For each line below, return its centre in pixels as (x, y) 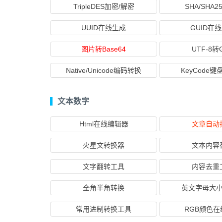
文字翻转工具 (104, 166)
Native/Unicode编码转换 (104, 70)
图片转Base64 (104, 49)
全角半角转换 (104, 188)
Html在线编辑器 (104, 124)
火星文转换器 (104, 145)
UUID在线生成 (104, 28)
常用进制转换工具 (104, 209)
